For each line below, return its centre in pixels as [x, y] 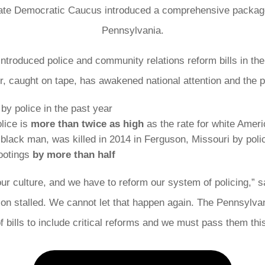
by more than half [74, 154]
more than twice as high [89, 124]
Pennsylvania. [132, 30]
